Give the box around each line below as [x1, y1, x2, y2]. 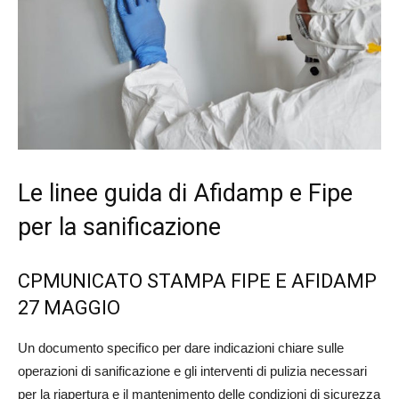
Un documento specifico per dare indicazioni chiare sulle [18, 339, 344, 355]
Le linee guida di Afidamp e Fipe [18, 178, 353, 208]
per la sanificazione [18, 212, 221, 241]
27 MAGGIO [18, 296, 120, 319]
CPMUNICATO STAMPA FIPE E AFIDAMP [18, 269, 377, 292]
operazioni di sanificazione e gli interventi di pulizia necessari [18, 362, 367, 379]
